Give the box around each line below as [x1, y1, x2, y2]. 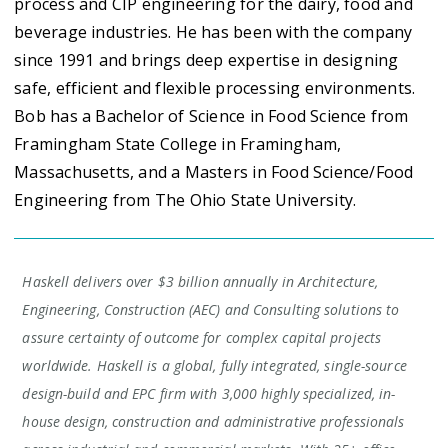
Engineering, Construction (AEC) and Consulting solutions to [22, 299, 400, 319]
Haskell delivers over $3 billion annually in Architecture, [22, 271, 379, 291]
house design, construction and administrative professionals [22, 411, 405, 431]
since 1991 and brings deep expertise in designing [14, 48, 399, 71]
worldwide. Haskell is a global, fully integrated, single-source [22, 355, 407, 375]
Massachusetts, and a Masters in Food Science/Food [14, 160, 414, 183]
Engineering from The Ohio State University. [14, 188, 357, 211]
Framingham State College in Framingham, [14, 132, 342, 155]
